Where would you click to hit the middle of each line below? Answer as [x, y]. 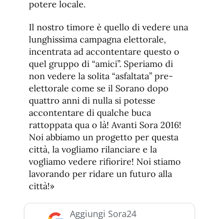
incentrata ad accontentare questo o [104, 52]
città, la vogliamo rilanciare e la [93, 150]
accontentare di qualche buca [90, 113]
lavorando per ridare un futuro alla [100, 174]
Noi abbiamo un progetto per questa [104, 137]
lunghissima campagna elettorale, [98, 40]
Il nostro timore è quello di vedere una [109, 27]
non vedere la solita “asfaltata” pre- [101, 76]
